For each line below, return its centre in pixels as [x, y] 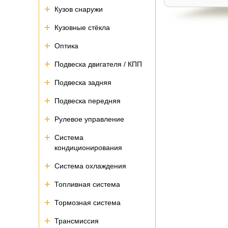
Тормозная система [88, 203]
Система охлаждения [90, 166]
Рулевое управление [89, 119]
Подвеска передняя [88, 101]
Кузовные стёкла [82, 27]
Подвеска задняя [83, 82]
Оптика [66, 46]
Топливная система [87, 184]
